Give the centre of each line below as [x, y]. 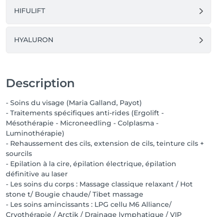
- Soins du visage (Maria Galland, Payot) [74, 103]
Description [40, 83]
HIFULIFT [30, 11]
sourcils [19, 154]
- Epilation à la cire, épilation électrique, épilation [91, 164]
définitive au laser [37, 174]
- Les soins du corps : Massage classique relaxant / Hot [99, 184]
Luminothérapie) [35, 133]
